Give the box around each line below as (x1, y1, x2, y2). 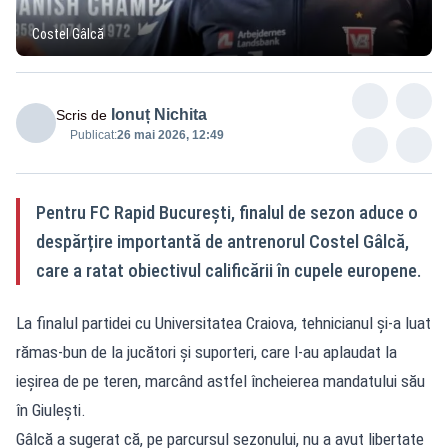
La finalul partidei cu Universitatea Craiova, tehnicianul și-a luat (16, 312, 431, 333)
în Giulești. (16, 399, 86, 420)
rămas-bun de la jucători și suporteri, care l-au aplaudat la (16, 341, 397, 362)
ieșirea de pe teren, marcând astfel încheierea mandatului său (16, 370, 425, 391)
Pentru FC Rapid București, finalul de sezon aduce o (36, 201, 418, 223)
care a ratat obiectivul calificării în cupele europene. (36, 259, 421, 281)
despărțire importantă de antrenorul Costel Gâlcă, (36, 230, 409, 252)
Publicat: (70, 127, 117, 142)
